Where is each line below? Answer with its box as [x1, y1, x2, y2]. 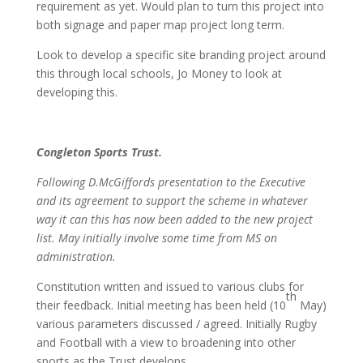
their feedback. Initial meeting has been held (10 [36, 297, 286, 313]
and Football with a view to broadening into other [36, 335, 296, 350]
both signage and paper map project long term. [36, 17, 284, 32]
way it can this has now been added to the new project [36, 211, 313, 227]
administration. [36, 249, 116, 264]
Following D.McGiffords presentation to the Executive [36, 174, 305, 190]
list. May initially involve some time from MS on [36, 230, 277, 246]
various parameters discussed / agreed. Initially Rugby [36, 316, 317, 331]
